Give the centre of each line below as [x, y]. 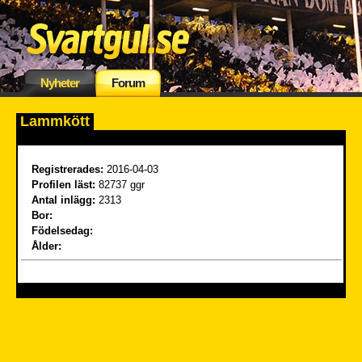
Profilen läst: [63, 185]
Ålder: [48, 246]
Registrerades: [67, 169]
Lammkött [55, 121]
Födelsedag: [64, 231]
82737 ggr [120, 185]
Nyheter [60, 83]
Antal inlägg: [65, 200]
